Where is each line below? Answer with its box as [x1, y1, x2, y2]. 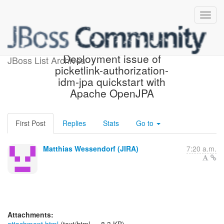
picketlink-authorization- [55, 62, 169, 77]
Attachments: [7, 209, 53, 219]
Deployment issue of [62, 51, 161, 66]
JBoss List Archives [7, 53, 85, 66]
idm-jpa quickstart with [58, 74, 166, 89]
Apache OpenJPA [69, 85, 154, 100]
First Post [15, 118, 45, 128]
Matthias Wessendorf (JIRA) [43, 143, 138, 153]
